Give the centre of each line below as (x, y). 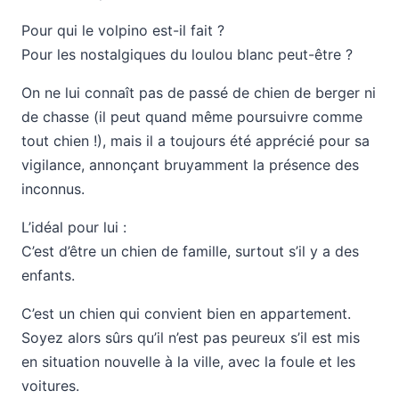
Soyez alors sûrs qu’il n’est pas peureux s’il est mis (191, 338)
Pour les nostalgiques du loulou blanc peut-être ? (187, 54)
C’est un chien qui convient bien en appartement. (186, 313)
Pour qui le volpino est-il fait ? (123, 30)
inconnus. (53, 189)
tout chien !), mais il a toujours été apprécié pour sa (195, 141)
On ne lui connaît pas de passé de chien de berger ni (199, 93)
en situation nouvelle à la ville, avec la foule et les (188, 362)
